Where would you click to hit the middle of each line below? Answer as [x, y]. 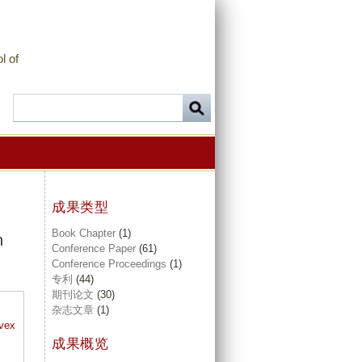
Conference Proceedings [109, 264]
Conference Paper [94, 249]
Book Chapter [84, 234]
